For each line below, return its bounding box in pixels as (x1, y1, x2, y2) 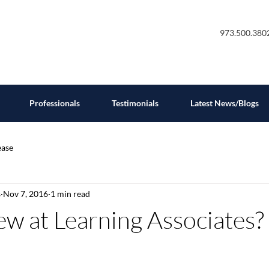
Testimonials (111, 98, 159, 108)
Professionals (29, 98, 80, 108)
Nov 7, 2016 (3, 188, 48, 199)
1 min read (50, 188, 90, 199)
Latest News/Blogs (190, 98, 259, 108)
